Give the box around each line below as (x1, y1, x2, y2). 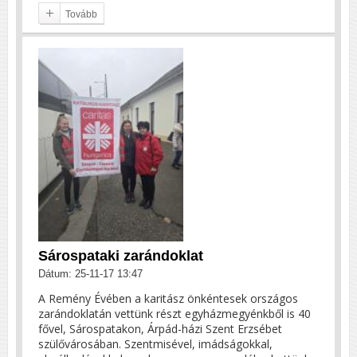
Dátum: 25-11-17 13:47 (38, 267, 143, 280)
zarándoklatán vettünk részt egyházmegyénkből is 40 (38, 305, 311, 321)
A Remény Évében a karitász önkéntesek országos (38, 290, 298, 306)
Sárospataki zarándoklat (38, 247, 203, 264)
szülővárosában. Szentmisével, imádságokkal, (38, 335, 273, 351)
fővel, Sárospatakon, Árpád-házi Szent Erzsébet (38, 320, 282, 336)
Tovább (65, 8, 97, 20)
